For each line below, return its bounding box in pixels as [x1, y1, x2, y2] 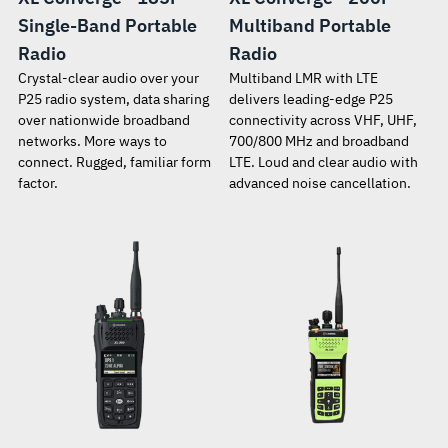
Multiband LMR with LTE [228, 69, 378, 88]
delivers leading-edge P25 [228, 90, 393, 109]
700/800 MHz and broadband [228, 132, 409, 151]
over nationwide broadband [17, 111, 190, 130]
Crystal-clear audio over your [17, 69, 199, 88]
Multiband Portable [228, 14, 391, 38]
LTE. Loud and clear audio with [228, 153, 418, 172]
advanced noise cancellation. [228, 174, 411, 193]
